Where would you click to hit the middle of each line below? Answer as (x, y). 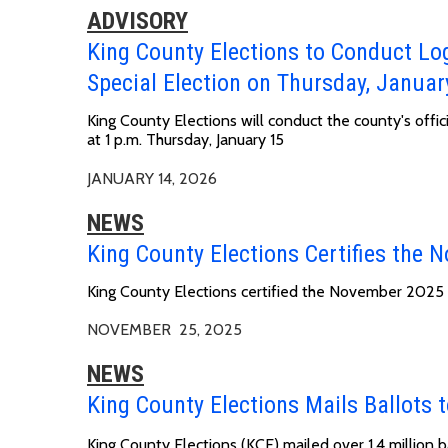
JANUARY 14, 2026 (152, 178)
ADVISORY (137, 20)
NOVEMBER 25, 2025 (164, 329)
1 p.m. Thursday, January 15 (194, 139)
